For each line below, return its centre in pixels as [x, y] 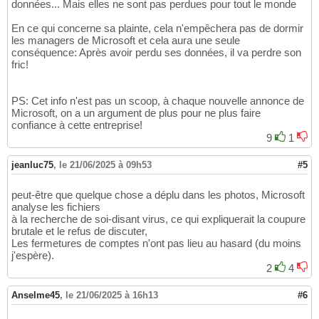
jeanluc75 [32, 164]
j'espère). [33, 255]
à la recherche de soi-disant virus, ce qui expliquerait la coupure [158, 219]
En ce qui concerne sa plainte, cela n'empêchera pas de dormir [157, 28]
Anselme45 [36, 295]
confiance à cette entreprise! [77, 125]
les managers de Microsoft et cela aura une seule [126, 40]
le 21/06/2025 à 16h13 [112, 295]
